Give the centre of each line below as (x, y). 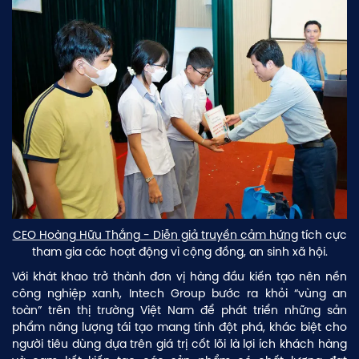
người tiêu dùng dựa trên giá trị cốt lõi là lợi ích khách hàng (179, 343)
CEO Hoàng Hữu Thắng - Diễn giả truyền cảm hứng (155, 234)
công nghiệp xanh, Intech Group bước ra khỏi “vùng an (179, 293)
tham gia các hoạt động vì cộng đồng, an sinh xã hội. (179, 251)
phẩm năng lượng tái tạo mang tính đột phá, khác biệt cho (179, 327)
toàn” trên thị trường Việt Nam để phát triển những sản (179, 310)
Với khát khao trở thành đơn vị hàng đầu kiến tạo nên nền (179, 276)
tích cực (322, 234)
